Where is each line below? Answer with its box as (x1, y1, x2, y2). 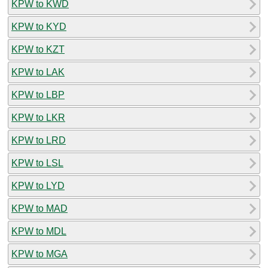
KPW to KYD (11, 21, 66, 32)
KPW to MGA (11, 248, 68, 259)
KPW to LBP (11, 89, 65, 100)
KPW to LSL (11, 157, 63, 168)
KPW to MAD (11, 203, 68, 214)
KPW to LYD (11, 180, 65, 191)
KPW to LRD (11, 135, 66, 145)
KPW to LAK (11, 66, 65, 77)
